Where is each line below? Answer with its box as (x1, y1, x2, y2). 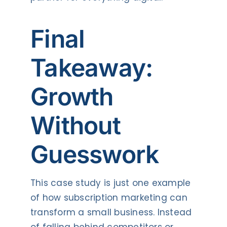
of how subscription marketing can (30, 192, 187, 204)
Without (30, 110, 121, 141)
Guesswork (30, 139, 159, 170)
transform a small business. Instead (30, 206, 192, 219)
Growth (30, 82, 113, 112)
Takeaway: (30, 53, 153, 83)
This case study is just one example (30, 177, 191, 190)
